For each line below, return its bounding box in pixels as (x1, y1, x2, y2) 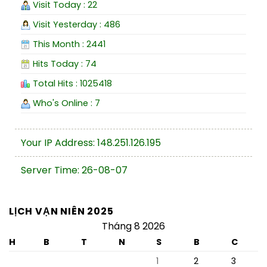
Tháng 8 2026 (102, 219, 165, 234)
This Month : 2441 (30, 38, 105, 51)
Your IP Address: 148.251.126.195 (21, 136, 161, 150)
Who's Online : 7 (30, 97, 100, 110)
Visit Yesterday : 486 (30, 18, 120, 31)
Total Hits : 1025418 (30, 77, 112, 90)
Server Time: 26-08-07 (21, 163, 128, 178)
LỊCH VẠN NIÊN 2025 (9, 204, 114, 219)
